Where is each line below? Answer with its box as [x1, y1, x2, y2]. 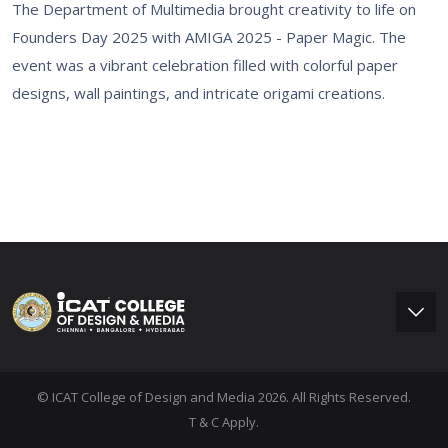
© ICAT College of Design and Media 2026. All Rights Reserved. [37, 388, 411, 406]
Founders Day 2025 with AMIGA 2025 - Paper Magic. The [12, 26, 406, 47]
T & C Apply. [189, 413, 259, 431]
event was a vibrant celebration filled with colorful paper [12, 54, 398, 75]
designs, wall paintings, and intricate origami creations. [12, 82, 385, 103]
